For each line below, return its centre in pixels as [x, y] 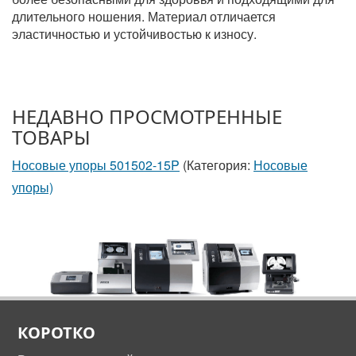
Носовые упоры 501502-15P [96, 165]
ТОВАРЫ [51, 137]
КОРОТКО [56, 332]
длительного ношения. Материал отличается [144, 16]
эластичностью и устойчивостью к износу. [134, 34]
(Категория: [217, 165]
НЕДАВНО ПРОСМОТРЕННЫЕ [147, 116]
